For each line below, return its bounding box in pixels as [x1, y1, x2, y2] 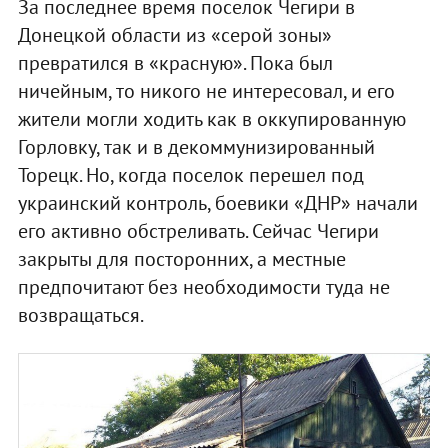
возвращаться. [17, 301, 144, 328]
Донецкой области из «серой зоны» [17, 21, 332, 48]
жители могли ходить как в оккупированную [17, 105, 406, 132]
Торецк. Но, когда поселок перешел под [17, 161, 364, 188]
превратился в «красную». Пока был [17, 49, 333, 76]
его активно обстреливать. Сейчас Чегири [17, 217, 379, 244]
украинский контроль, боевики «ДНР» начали [17, 189, 418, 216]
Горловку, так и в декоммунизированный [17, 133, 375, 160]
